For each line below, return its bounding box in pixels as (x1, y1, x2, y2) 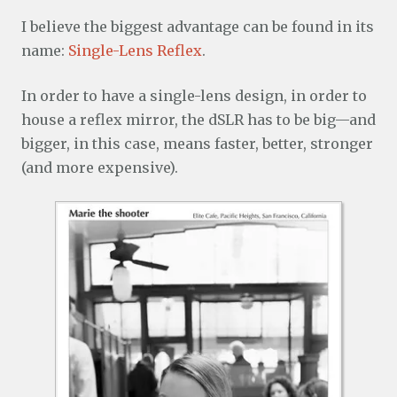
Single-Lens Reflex (68, 42, 202, 60)
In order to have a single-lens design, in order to (21, 87, 367, 105)
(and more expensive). (21, 159, 178, 177)
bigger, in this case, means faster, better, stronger (21, 135, 373, 153)
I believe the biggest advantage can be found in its (21, 18, 374, 36)
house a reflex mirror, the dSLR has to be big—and (21, 111, 376, 129)
